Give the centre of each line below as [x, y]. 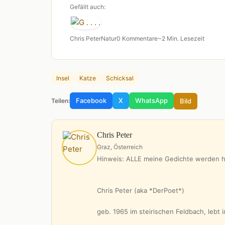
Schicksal [120, 78]
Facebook [91, 101]
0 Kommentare [137, 39]
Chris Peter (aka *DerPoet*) [141, 190]
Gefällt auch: [88, 7]
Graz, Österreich [120, 147]
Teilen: [61, 101]
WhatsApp [151, 101]
